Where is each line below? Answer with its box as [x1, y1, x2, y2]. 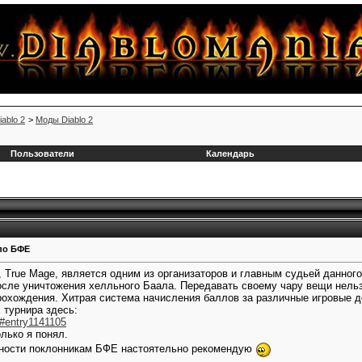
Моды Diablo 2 [36, 115, 93, 124]
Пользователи [11, 149, 74, 158]
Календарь [205, 149, 255, 158]
